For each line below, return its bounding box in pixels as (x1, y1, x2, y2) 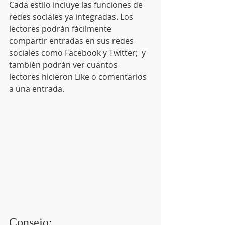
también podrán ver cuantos (9, 59, 120, 70)
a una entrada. (9, 83, 64, 94)
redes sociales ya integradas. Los (9, 11, 135, 22)
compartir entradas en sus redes (9, 35, 136, 46)
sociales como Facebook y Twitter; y (9, 47, 148, 58)
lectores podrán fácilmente (9, 23, 114, 34)
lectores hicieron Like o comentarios (9, 71, 149, 82)
